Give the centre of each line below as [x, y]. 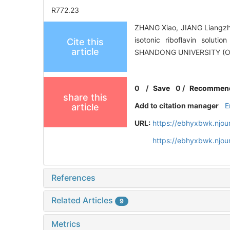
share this [85, 98]
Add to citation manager [177, 106]
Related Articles [83, 200]
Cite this [85, 42]
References [73, 178]
